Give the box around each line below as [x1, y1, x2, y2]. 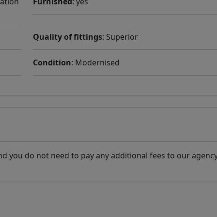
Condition [33, 57, 71, 68]
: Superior [102, 31, 138, 42]
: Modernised [71, 57, 120, 68]
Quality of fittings [33, 31, 102, 42]
